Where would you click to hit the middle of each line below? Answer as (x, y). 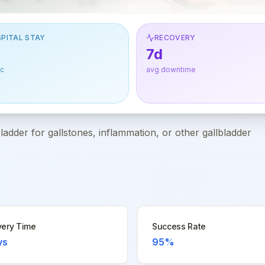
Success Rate (179, 226)
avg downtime (171, 70)
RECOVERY (175, 38)
